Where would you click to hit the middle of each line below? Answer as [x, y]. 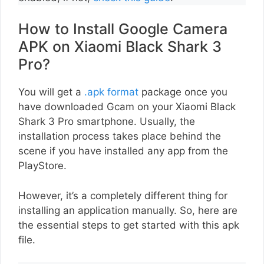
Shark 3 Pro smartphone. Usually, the [107, 122]
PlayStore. [42, 166]
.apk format [111, 92]
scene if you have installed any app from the [123, 151]
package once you [183, 92]
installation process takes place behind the [120, 136]
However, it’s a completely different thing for [123, 195]
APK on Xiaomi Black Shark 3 [120, 47]
